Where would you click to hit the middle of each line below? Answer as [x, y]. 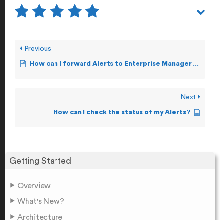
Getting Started [40, 160]
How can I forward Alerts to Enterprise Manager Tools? [111, 64]
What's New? [41, 201]
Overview [34, 185]
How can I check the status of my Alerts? [122, 112]
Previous [37, 48]
